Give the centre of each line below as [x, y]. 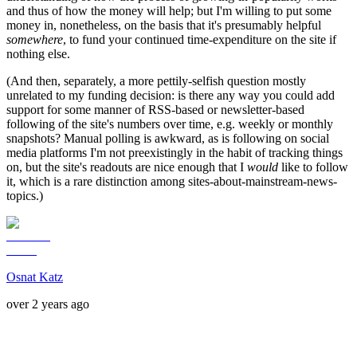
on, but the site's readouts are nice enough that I [127, 167]
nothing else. [38, 54]
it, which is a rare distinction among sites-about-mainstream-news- [172, 182]
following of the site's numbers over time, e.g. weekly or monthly [170, 124]
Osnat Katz [35, 277]
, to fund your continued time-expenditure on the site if [200, 40]
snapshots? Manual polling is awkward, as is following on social [168, 139]
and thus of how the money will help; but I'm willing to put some [169, 11]
